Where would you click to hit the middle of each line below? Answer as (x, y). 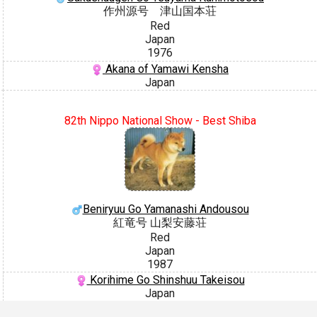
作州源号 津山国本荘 (160, 11)
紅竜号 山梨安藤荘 (160, 222)
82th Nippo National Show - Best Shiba (160, 120)
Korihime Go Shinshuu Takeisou (166, 279)
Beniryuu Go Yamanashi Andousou (166, 209)
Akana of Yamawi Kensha (166, 69)
